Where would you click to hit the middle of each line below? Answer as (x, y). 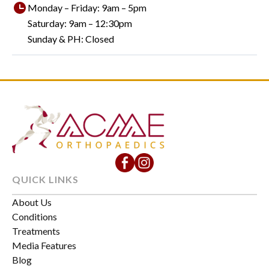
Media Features (44, 246)
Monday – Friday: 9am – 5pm (87, 8)
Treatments (36, 231)
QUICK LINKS (45, 180)
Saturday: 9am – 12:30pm (80, 23)
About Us (32, 202)
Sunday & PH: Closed (71, 39)
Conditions (35, 217)
